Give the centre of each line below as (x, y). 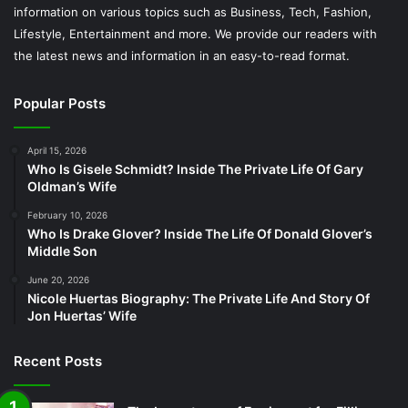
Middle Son (62, 250)
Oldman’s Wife (72, 186)
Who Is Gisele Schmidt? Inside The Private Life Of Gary (195, 168)
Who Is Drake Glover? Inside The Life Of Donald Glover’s (200, 233)
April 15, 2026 (57, 150)
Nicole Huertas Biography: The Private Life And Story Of (199, 298)
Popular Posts (60, 103)
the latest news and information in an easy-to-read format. (182, 55)
